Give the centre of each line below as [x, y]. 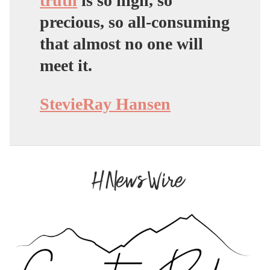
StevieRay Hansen [105, 104]
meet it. [66, 65]
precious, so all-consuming [135, 22]
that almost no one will [121, 43]
